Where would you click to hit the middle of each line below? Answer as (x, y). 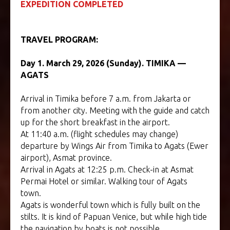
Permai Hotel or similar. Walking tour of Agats (104, 181)
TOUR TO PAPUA (134, 40)
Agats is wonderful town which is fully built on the (110, 205)
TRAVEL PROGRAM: (59, 40)
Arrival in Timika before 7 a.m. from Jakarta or (106, 99)
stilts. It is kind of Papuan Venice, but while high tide (114, 217)
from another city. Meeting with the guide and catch (115, 111)
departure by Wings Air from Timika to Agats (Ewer (114, 146)
